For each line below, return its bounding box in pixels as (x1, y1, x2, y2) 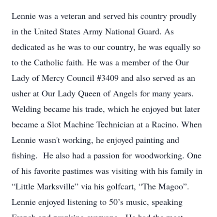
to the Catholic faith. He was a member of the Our (12, 56, 189, 68)
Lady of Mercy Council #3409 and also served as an (12, 72, 195, 83)
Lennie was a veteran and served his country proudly (12, 10, 197, 21)
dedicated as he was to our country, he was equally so (12, 41, 201, 52)
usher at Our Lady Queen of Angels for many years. (12, 87, 194, 99)
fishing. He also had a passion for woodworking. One (12, 149, 201, 161)
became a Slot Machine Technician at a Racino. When (12, 118, 202, 130)
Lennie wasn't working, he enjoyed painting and (12, 134, 179, 145)
